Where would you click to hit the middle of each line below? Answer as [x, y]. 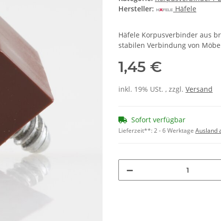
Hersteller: [136, 9]
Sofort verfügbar [158, 120]
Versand [199, 89]
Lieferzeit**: [136, 131]
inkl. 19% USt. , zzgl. [152, 89]
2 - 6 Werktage [175, 131]
